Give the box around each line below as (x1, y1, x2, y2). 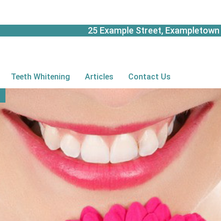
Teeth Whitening (10, 72, 70, 81)
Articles (84, 72, 113, 81)
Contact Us (128, 72, 171, 81)
